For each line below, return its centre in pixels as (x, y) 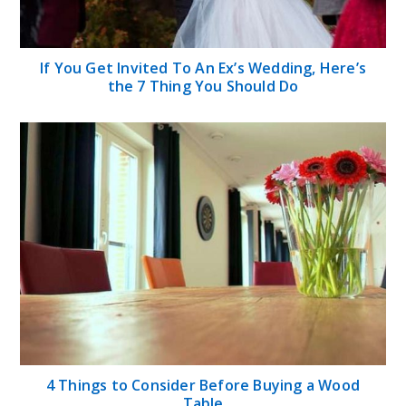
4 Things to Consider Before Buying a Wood (203, 386)
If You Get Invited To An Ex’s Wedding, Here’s (203, 68)
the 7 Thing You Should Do (203, 86)
